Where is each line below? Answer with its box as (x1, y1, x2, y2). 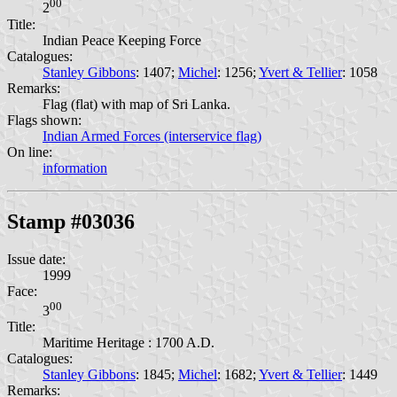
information (43, 160, 107, 175)
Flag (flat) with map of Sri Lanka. (43, 96, 230, 112)
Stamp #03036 (7, 209, 135, 233)
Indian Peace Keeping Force (43, 32, 201, 48)
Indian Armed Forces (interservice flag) (43, 128, 261, 144)
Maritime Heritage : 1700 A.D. (43, 334, 214, 350)
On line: (7, 144, 52, 160)
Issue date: (7, 251, 66, 267)
